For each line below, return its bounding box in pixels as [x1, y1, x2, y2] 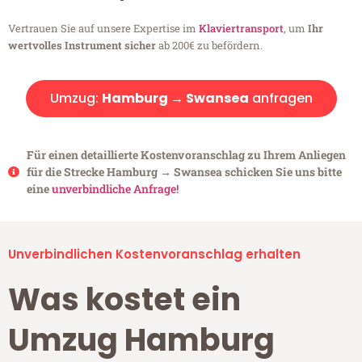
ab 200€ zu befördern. [156, 38, 263, 53]
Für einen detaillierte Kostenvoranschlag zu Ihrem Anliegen [26, 147, 346, 163]
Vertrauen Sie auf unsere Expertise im [8, 21, 199, 36]
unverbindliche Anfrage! [51, 181, 179, 197]
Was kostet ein [8, 278, 241, 322]
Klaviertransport [199, 21, 284, 36]
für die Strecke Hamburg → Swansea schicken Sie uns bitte [26, 164, 342, 180]
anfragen [248, 89, 313, 108]
